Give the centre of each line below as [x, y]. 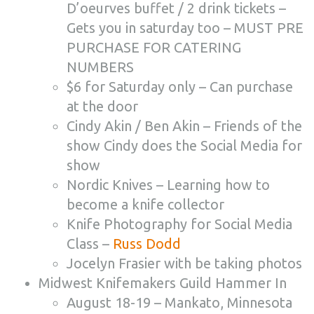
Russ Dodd [147, 244]
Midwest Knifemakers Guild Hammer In [163, 283]
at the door [102, 106]
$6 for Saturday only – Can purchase [180, 87]
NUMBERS [100, 67]
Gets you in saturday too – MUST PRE [185, 28]
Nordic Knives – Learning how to [168, 185]
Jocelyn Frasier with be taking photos [184, 263]
